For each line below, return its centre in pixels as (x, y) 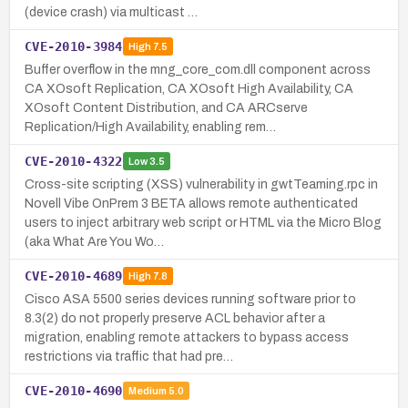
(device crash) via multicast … (111, 12)
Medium (147, 391)
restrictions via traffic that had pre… (129, 356)
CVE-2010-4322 (74, 161)
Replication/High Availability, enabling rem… (150, 127)
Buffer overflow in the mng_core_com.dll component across (198, 69)
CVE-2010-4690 (74, 390)
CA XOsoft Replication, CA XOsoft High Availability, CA (189, 88)
